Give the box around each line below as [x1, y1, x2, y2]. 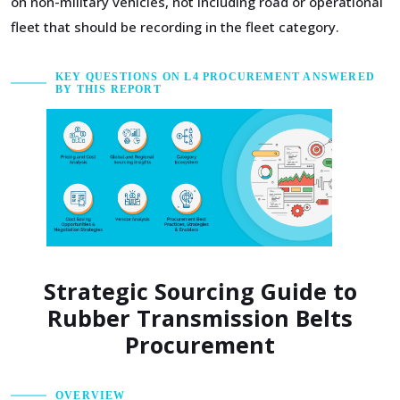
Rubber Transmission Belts [47, 303, 353, 334]
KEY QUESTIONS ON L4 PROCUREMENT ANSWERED [55, 71, 376, 83]
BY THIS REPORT [55, 83, 162, 96]
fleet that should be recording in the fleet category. [11, 18, 339, 36]
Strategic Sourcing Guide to [43, 276, 357, 307]
